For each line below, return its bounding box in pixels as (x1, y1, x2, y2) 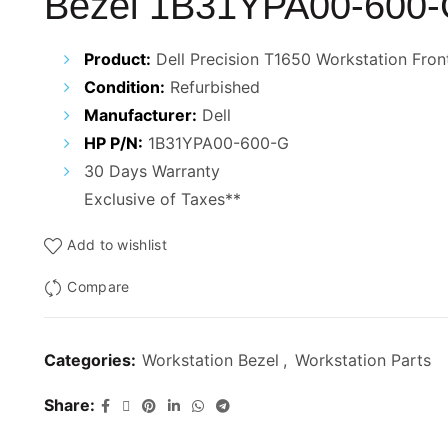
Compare (67, 278, 130, 296)
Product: (84, 49, 151, 69)
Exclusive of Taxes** (84, 189, 241, 209)
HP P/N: (84, 133, 143, 153)
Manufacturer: (84, 105, 197, 125)
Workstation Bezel (142, 350, 279, 371)
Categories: (44, 350, 140, 371)
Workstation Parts (295, 350, 431, 371)
